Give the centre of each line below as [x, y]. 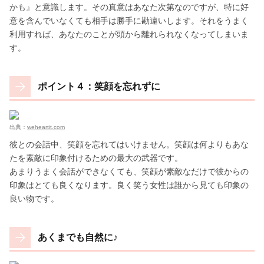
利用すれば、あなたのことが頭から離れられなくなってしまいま [129, 34]
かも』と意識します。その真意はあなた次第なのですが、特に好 [129, 7]
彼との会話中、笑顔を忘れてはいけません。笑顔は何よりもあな [129, 144]
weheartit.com [46, 127]
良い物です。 [34, 198]
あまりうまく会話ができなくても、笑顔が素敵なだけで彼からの [129, 171]
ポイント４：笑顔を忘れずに [99, 86]
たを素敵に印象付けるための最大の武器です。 [96, 158]
